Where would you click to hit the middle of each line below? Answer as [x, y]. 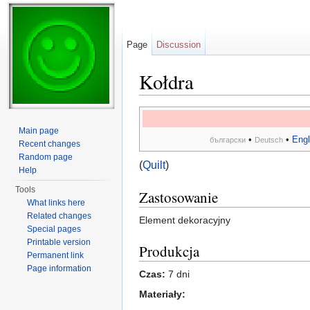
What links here [56, 203]
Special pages [54, 229]
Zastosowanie [179, 198]
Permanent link [56, 255]
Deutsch [268, 140]
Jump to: [159, 101]
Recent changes [50, 144]
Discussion [179, 45]
